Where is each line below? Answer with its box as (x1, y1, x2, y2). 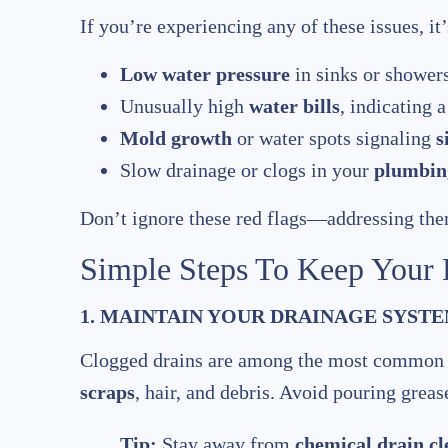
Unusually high (120, 95, 249, 118)
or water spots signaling (232, 127, 436, 150)
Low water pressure (120, 63, 290, 86)
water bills (249, 95, 340, 118)
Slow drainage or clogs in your (120, 159, 374, 182)
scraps (80, 381, 135, 404)
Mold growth (120, 127, 232, 150)
